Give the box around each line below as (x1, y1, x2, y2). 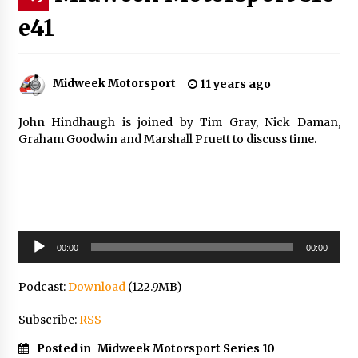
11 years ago (197, 76, 271, 91)
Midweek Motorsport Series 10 (97, 340, 275, 356)
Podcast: (18, 279, 68, 294)
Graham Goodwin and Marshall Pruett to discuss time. (18, 131, 316, 146)
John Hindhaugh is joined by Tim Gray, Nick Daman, (18, 114, 340, 129)
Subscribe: (18, 312, 79, 327)
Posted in (36, 340, 93, 356)
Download (67, 279, 125, 294)
